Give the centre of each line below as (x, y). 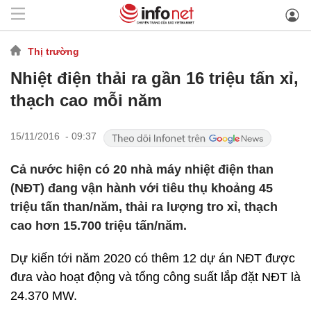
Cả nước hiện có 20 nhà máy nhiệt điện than (142, 169)
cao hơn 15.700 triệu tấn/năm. (99, 226)
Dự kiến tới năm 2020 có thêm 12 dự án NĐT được (153, 258)
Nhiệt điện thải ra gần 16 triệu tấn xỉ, (154, 78)
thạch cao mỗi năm (86, 100)
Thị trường (53, 51)
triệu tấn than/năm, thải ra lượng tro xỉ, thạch (144, 207)
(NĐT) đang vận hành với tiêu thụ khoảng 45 (142, 188)
